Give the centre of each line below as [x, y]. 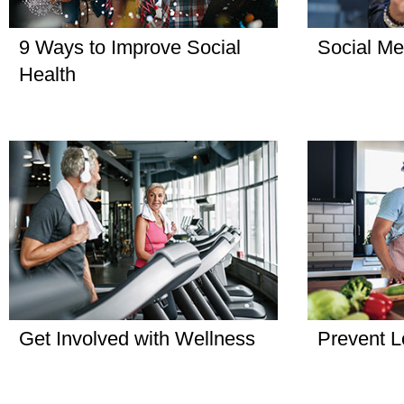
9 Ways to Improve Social [130, 47]
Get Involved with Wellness [137, 339]
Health [47, 74]
